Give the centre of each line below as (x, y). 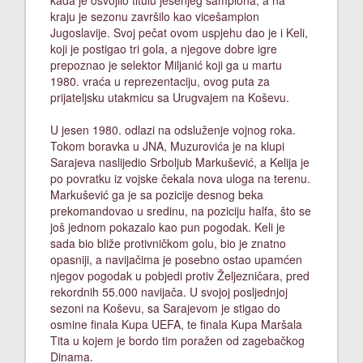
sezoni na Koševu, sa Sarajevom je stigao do (165, 308)
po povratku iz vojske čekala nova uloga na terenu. (180, 178)
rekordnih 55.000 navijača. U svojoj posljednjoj (169, 292)
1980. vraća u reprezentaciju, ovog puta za (160, 81)
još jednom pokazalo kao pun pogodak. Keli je (168, 227)
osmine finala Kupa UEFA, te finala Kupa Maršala (176, 324)
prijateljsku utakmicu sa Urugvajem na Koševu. (170, 97)
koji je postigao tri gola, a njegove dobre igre (164, 49)
